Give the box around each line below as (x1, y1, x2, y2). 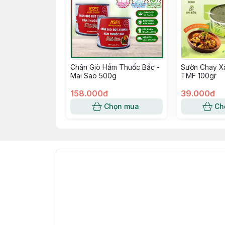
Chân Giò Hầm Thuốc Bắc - (70, 63, 160, 71)
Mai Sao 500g (70, 71, 117, 80)
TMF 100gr (181, 71, 216, 80)
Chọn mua (104, 102, 139, 110)
